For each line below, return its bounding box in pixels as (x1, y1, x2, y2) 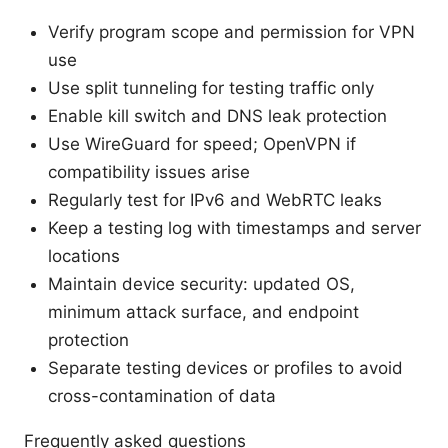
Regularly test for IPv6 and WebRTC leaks (48, 189, 382, 210)
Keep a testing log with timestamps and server (48, 217, 421, 238)
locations (48, 245, 120, 266)
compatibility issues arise (48, 161, 250, 182)
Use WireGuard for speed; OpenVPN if (48, 133, 356, 154)
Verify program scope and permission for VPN (48, 21, 415, 42)
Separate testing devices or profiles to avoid (48, 357, 403, 378)
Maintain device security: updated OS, (48, 273, 355, 294)
